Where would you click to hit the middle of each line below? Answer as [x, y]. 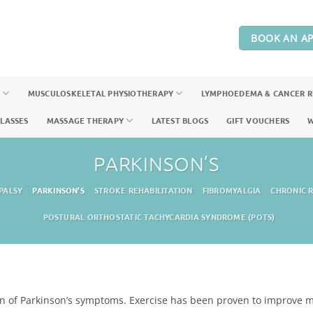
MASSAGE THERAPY [85, 121]
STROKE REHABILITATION [143, 190]
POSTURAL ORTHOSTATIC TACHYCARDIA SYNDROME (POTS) [159, 217]
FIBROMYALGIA [232, 190]
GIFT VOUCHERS [258, 121]
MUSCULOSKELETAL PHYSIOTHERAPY [101, 93]
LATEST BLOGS [180, 121]
